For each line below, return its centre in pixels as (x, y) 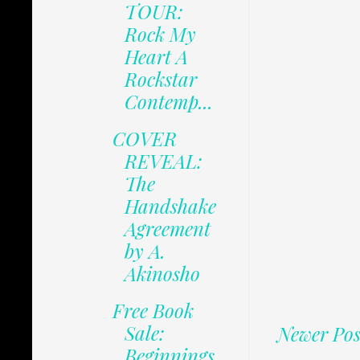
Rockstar (160, 79)
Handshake (170, 206)
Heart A (156, 57)
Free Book (153, 311)
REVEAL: (163, 161)
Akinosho (162, 274)
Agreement (167, 229)
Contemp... (168, 102)
